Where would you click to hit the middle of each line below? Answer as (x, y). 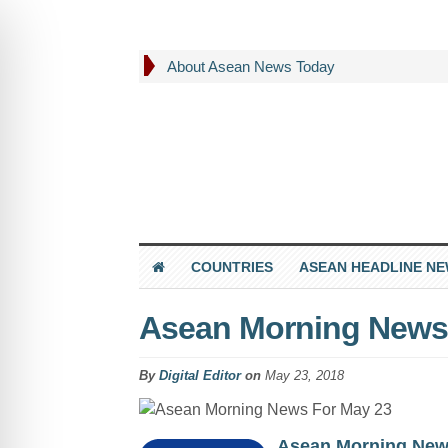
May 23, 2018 (304, 375)
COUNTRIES (231, 266)
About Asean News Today (250, 66)
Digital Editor (199, 375)
